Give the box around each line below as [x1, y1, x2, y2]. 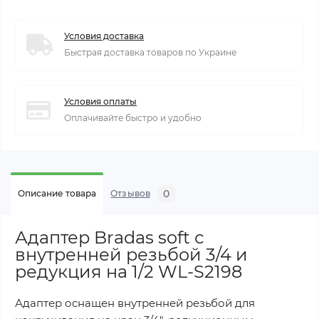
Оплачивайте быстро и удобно [64, 112, 202, 123]
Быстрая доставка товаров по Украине [64, 46, 236, 58]
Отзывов [110, 187, 150, 199]
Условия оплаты [64, 95, 137, 107]
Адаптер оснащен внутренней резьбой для [15, 296, 255, 310]
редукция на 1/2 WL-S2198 [15, 261, 242, 282]
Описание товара [18, 187, 97, 199]
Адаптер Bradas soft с [15, 226, 204, 248]
